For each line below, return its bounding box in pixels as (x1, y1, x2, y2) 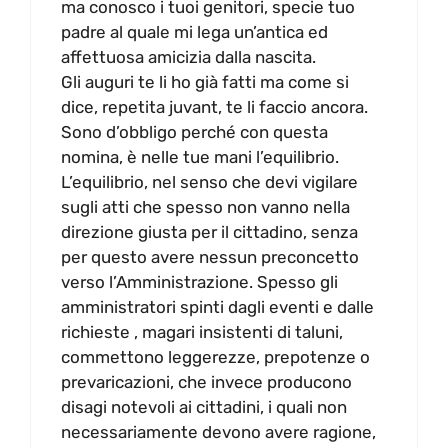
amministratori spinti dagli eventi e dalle (61, 296, 374, 317)
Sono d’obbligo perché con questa (61, 121, 328, 142)
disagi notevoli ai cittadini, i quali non (61, 396, 347, 417)
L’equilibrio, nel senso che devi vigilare (61, 171, 358, 192)
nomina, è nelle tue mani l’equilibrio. (61, 146, 339, 167)
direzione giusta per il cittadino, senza (61, 221, 358, 242)
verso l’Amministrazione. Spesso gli (61, 271, 338, 292)
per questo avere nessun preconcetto (61, 246, 359, 267)
